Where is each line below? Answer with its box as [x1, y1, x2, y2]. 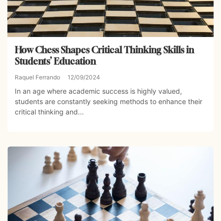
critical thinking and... [15, 107, 84, 116]
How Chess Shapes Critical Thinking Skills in [15, 44, 194, 55]
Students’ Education [15, 55, 96, 67]
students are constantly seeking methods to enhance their [15, 97, 202, 106]
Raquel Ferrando [15, 73, 60, 81]
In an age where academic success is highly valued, [15, 86, 182, 95]
